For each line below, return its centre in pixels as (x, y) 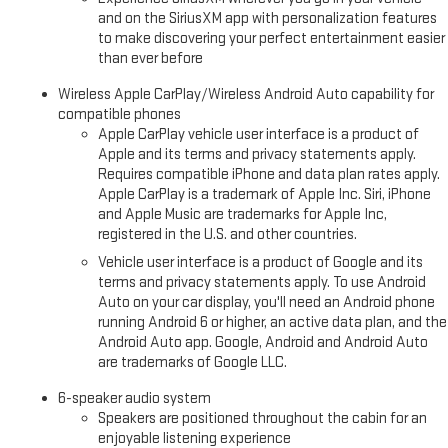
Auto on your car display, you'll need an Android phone (267, 303)
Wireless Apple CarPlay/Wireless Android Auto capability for (246, 95)
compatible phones (120, 115)
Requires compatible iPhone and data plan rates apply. (269, 175)
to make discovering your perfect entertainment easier (272, 39)
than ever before (151, 59)
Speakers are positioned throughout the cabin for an (263, 419)
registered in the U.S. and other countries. (228, 235)
